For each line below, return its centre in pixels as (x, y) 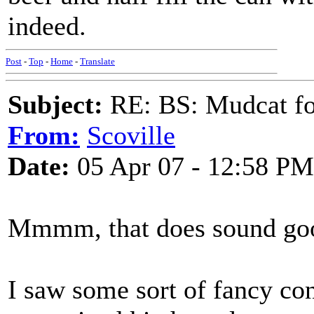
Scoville (131, 135)
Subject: (55, 104)
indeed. (47, 26)
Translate (97, 61)
